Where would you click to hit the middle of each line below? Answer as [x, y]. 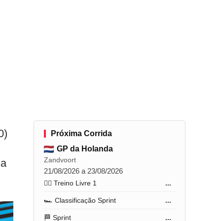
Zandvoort [60, 160]
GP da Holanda [85, 149]
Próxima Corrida [82, 133]
